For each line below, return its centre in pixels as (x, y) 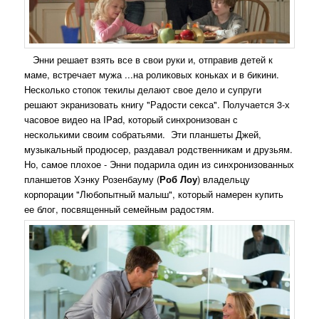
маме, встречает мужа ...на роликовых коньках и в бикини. (152, 74)
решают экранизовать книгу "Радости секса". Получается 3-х (157, 104)
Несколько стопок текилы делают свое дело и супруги (143, 89)
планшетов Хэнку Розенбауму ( (92, 179)
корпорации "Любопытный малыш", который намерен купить (154, 194)
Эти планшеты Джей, (214, 134)
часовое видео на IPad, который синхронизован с (131, 119)
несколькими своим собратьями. (95, 134)
